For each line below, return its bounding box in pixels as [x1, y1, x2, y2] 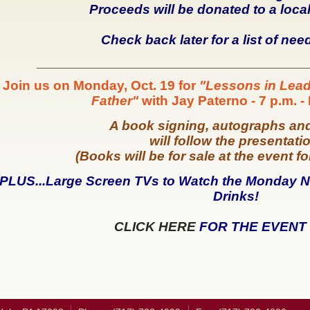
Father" [91, 93, 138, 108]
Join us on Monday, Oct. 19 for [2, 78, 199, 93]
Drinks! [212, 189, 259, 203]
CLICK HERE [114, 219, 196, 234]
